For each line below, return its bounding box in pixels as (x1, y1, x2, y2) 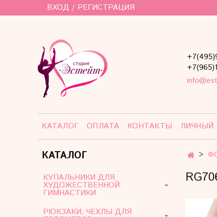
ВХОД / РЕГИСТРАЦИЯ (47, 2, 135, 13)
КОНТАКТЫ (127, 121, 172, 132)
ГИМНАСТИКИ (43, 187, 96, 199)
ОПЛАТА (86, 121, 120, 132)
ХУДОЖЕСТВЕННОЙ (43, 180, 120, 191)
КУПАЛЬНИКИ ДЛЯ (43, 172, 115, 184)
